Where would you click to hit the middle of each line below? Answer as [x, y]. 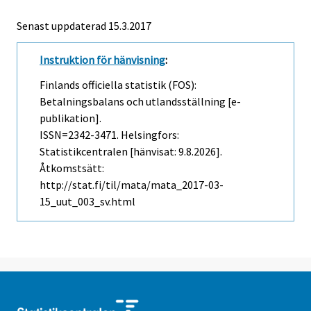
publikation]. [70, 118]
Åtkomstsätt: [72, 168]
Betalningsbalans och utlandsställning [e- [140, 102]
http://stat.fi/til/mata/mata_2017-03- [132, 185]
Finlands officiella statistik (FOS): [118, 85]
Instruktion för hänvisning [102, 59]
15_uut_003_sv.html [87, 202]
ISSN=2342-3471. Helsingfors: [109, 135]
